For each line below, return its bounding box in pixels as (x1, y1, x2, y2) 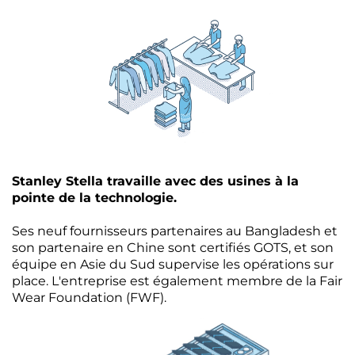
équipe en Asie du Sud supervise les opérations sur (12, 257, 334, 273)
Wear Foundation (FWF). (12, 290, 166, 306)
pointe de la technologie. (12, 190, 177, 206)
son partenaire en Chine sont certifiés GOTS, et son (12, 240, 334, 256)
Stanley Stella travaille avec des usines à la (12, 174, 299, 189)
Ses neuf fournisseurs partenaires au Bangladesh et (12, 223, 338, 239)
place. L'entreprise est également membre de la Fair (12, 273, 342, 289)
